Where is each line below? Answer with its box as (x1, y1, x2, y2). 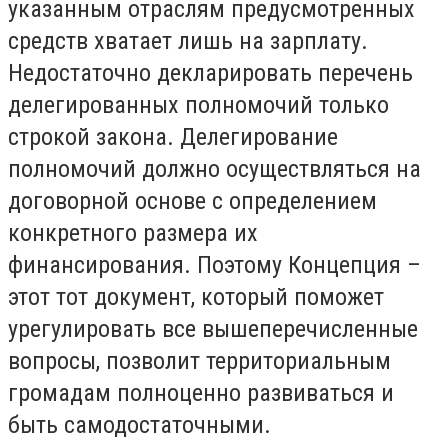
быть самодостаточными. (8, 410, 271, 439)
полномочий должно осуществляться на (8, 154, 421, 183)
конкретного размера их (8, 218, 258, 247)
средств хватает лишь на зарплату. (8, 26, 368, 55)
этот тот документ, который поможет (8, 282, 384, 311)
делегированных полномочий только (8, 90, 389, 119)
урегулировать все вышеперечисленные (8, 314, 418, 343)
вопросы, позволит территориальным (8, 346, 391, 375)
